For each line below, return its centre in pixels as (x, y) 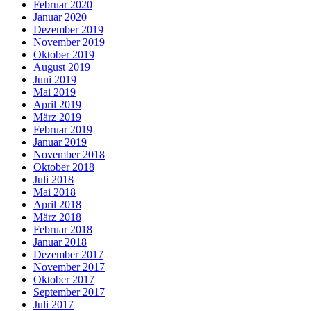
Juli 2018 (53, 179)
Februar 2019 (63, 129)
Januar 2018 (60, 242)
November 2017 (69, 267)
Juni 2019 (55, 79)
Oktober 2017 (64, 279)
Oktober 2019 (64, 54)
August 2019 (62, 67)
